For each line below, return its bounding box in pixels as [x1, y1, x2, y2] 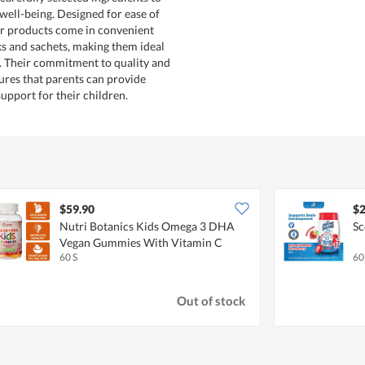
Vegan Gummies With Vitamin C [59, 235, 222, 249]
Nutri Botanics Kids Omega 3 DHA [59, 218, 235, 233]
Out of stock [177, 293, 246, 309]
